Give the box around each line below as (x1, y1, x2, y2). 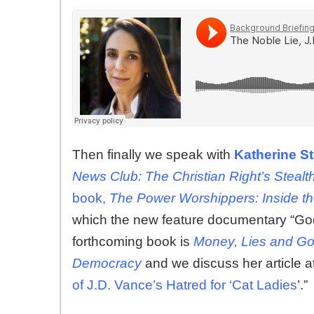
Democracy (72, 255, 142, 271)
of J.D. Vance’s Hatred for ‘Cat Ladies (72, 277, 297, 292)
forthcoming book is (72, 233, 193, 249)
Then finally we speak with (72, 146, 234, 162)
